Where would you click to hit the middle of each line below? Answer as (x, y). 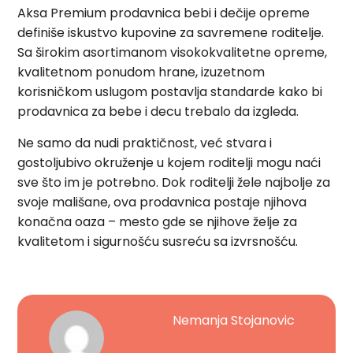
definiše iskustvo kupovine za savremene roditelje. (171, 33)
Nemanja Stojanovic (234, 321)
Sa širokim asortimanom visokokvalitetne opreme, (173, 53)
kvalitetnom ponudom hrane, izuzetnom (141, 72)
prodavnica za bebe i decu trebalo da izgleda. (160, 112)
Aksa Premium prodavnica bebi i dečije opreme (164, 13)
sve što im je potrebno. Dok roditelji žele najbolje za (174, 183)
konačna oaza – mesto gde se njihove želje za (158, 222)
